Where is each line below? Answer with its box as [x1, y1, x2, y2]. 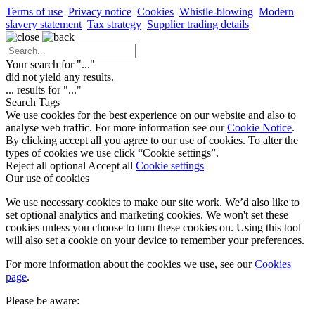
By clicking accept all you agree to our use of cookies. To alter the [6, 134, 298, 147]
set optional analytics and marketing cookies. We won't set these [6, 209, 288, 221]
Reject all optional [6, 160, 86, 172]
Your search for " [6, 58, 82, 71]
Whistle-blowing [179, 6, 253, 18]
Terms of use [6, 6, 63, 18]
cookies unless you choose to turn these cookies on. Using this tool [6, 221, 301, 234]
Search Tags [6, 96, 60, 109]
